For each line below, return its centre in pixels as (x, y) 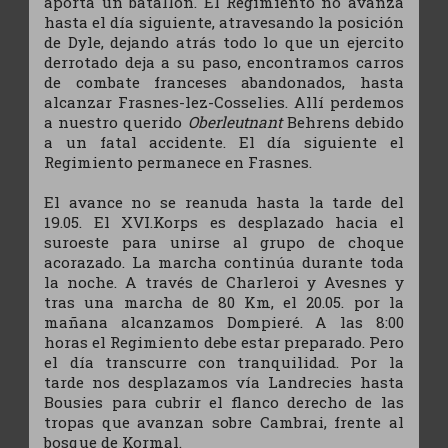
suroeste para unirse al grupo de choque (224, 241)
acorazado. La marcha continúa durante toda (224, 261)
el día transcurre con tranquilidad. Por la (224, 361)
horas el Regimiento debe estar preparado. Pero (224, 341)
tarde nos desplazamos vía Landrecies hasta (224, 381)
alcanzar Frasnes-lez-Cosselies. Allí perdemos (224, 101)
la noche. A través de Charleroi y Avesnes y (224, 281)
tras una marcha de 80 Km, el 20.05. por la (224, 301)
